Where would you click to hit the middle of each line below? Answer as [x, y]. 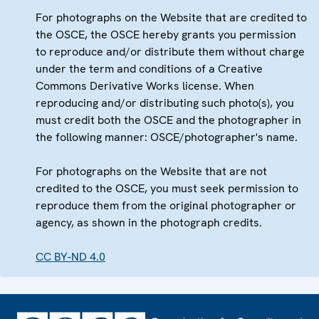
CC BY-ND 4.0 [70, 257]
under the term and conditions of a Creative [149, 69]
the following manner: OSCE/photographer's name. [167, 137]
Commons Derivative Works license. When [145, 86]
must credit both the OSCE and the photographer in [168, 120]
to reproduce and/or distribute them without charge [170, 52]
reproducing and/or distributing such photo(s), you [165, 103]
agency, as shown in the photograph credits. [149, 223]
